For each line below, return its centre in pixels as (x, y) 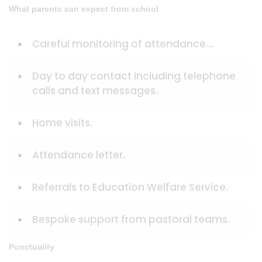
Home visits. (62, 123)
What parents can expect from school (84, 9)
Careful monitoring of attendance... (123, 44)
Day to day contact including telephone (134, 76)
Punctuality (32, 247)
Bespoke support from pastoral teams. (131, 219)
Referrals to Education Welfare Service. (130, 187)
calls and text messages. (95, 91)
